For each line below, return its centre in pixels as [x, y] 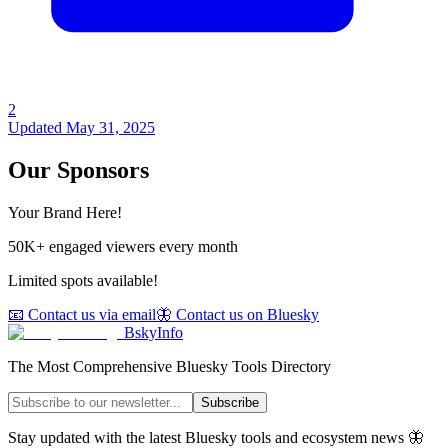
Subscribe [230, 403]
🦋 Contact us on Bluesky [237, 315]
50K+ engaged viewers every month [123, 247]
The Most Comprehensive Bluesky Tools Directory [169, 367]
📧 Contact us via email [82, 315]
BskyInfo [153, 333]
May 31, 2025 [110, 128]
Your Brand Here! [65, 213]
